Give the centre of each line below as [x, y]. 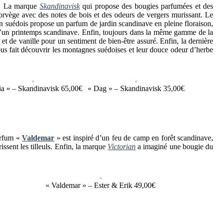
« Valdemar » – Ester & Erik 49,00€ [101, 185]
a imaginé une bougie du [175, 146]
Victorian [122, 146]
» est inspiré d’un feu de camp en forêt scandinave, [135, 138]
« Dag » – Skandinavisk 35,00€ [136, 88]
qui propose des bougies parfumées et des [147, 6]
